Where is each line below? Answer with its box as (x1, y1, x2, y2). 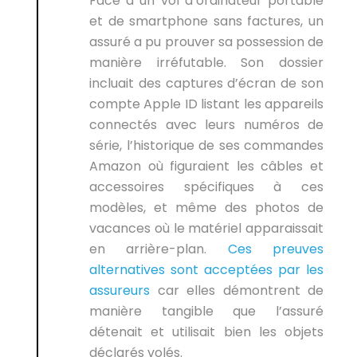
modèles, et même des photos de (89, 198, 324, 217)
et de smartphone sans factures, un (89, 12, 324, 30)
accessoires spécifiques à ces (89, 178, 324, 196)
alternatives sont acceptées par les (89, 261, 324, 279)
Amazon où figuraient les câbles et (89, 157, 324, 175)
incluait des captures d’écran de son (89, 74, 324, 92)
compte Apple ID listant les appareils (89, 95, 324, 113)
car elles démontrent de (150, 281, 324, 300)
